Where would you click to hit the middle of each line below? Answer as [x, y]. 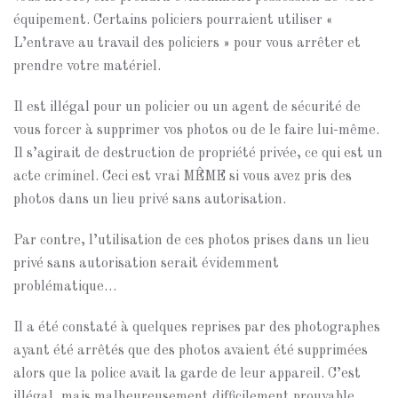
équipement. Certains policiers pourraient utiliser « [173, 20]
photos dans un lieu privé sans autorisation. [150, 200]
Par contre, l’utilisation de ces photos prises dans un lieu [191, 241]
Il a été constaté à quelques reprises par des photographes [197, 328]
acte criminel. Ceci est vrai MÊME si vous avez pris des [183, 177]
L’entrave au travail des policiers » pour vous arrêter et [187, 44]
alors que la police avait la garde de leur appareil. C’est [187, 374]
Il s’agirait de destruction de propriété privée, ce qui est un [198, 154]
